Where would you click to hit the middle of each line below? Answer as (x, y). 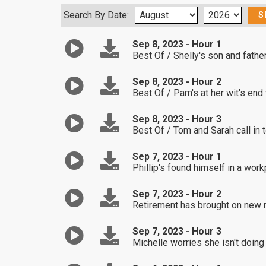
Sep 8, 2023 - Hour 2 (177, 82)
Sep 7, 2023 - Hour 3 (177, 231)
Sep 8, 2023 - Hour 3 (177, 119)
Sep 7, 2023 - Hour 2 (177, 194)
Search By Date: (96, 15)
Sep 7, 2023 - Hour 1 (177, 156)
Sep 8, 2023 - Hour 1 (177, 44)
